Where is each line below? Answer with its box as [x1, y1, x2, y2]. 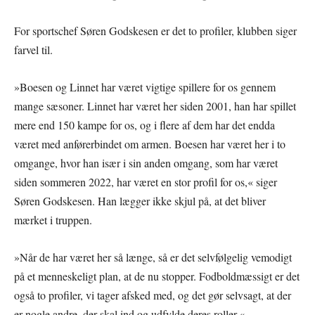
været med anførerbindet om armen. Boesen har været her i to [14, 136, 285, 151]
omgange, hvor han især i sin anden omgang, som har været [14, 155, 278, 170]
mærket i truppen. [14, 212, 92, 227]
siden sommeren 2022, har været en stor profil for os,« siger [14, 174, 277, 189]
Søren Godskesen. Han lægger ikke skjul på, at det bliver [14, 193, 266, 208]
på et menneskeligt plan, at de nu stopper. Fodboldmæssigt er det [14, 268, 300, 283]
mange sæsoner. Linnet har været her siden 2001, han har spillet [14, 98, 296, 113]
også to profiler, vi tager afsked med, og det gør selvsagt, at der [14, 287, 291, 302]
